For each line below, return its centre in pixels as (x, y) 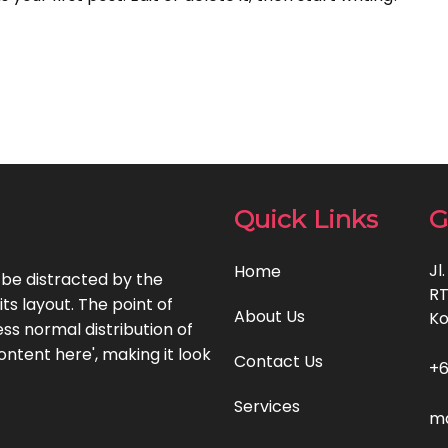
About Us (269, 316)
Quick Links (306, 219)
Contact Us (278, 361)
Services (267, 406)
